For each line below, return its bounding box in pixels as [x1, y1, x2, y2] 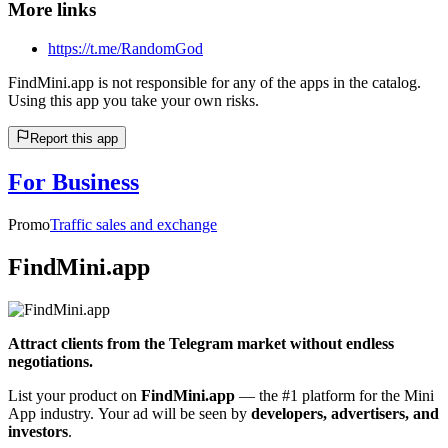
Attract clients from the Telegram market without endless [8, 334, 394, 352]
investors [8, 422, 68, 440]
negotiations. [8, 352, 93, 370]
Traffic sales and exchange [50, 215, 217, 233]
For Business [8, 168, 139, 195]
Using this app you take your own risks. [8, 92, 259, 109]
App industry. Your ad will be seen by [8, 404, 251, 422]
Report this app [30, 131, 118, 146]
